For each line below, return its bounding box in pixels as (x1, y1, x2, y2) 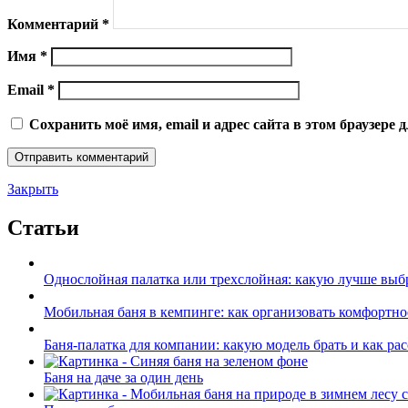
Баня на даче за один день (44, 369, 203, 385)
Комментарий (7, 15, 102, 32)
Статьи (7, 215, 79, 240)
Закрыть (7, 180, 58, 197)
